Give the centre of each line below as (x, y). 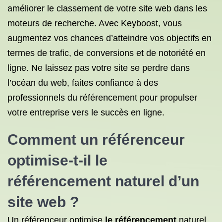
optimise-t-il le (57, 160)
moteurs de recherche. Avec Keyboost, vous (95, 23)
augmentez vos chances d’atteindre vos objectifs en (110, 38)
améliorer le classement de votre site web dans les (107, 8)
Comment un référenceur (96, 139)
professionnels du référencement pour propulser (102, 98)
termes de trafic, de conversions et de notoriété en (107, 53)
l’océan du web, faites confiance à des (83, 83)
